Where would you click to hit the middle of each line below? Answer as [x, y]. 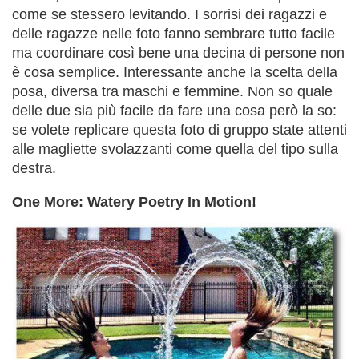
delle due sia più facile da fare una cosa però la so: [174, 110]
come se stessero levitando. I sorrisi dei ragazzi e [169, 14]
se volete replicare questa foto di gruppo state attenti [179, 129]
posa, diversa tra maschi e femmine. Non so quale [172, 91]
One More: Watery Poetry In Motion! [134, 202]
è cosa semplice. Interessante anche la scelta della [175, 72]
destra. [34, 168]
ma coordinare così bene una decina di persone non [178, 52]
